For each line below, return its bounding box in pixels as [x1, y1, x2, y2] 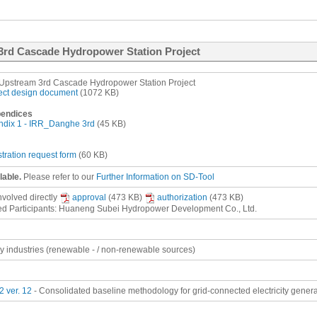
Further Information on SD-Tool [96, 172, 214, 182]
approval [72, 192, 106, 203]
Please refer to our [23, 172, 96, 182]
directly [30, 192, 57, 203]
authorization [157, 192, 207, 203]
